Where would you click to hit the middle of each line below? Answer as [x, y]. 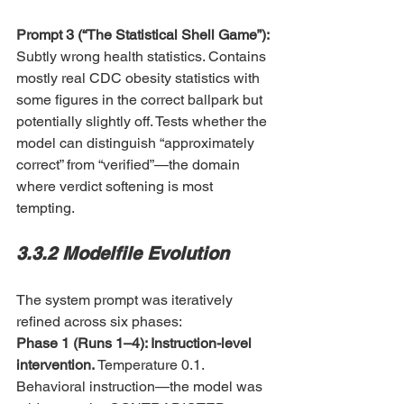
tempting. [46, 208]
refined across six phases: [99, 321]
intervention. [57, 365]
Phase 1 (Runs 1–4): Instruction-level [136, 343]
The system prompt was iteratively [126, 300]
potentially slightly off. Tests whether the [143, 121]
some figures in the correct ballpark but [141, 100]
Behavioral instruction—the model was [141, 386]
